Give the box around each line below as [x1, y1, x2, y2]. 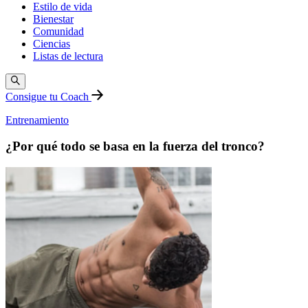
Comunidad [33, 25, 84, 38]
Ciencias [33, 38, 70, 50]
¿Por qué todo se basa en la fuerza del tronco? [5, 139, 265, 154]
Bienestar [33, 13, 74, 25]
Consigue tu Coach [5, 90, 91, 102]
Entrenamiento [5, 113, 69, 126]
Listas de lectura [33, 50, 103, 63]
